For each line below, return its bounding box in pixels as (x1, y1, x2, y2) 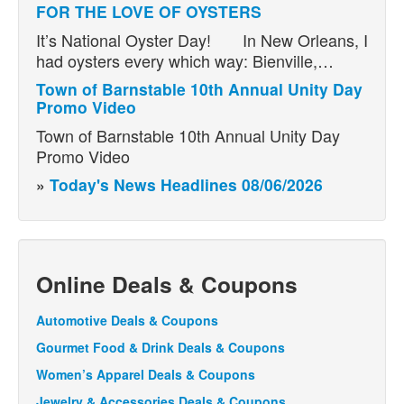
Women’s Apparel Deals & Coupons (36, 364, 255, 383)
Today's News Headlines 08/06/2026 (50, 172, 323, 196)
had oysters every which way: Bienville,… (36, 48, 334, 72)
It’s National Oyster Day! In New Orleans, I (36, 27, 368, 51)
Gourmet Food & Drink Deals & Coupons (36, 337, 285, 356)
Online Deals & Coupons (36, 267, 298, 300)
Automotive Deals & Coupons (36, 310, 218, 329)
